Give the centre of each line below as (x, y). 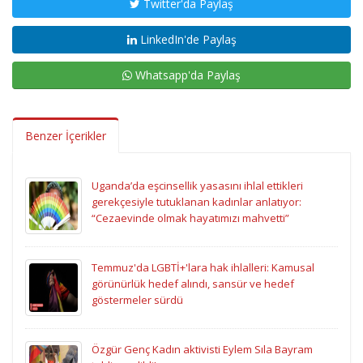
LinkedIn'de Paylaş (186, 40)
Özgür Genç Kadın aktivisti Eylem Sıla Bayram (202, 350)
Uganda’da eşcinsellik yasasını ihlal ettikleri (197, 186)
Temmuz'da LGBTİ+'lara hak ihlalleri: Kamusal (203, 268)
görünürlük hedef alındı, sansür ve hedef (193, 284)
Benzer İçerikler (66, 136)
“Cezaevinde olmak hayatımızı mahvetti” (190, 218)
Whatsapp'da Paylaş (186, 75)
